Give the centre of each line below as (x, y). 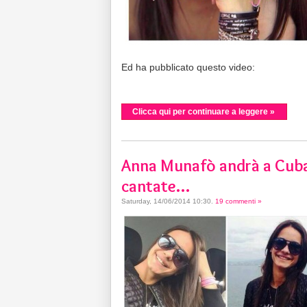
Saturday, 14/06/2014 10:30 (166, 201)
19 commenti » (238, 201)
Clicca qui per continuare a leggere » (204, 111)
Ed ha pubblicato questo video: (188, 67)
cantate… (156, 185)
